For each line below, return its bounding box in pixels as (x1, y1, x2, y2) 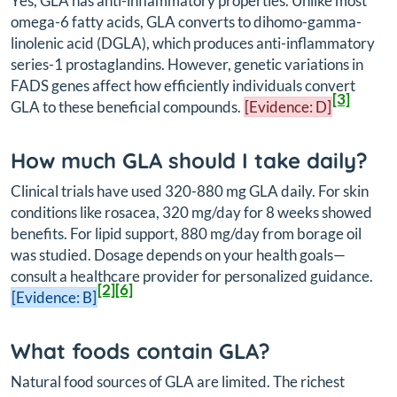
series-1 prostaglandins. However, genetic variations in (11, 54, 363, 74)
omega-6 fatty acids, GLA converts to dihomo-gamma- (11, 12, 362, 31)
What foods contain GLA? (11, 337, 270, 364)
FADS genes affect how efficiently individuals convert (11, 75, 355, 95)
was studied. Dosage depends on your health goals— (11, 245, 346, 264)
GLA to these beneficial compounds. (11, 97, 244, 116)
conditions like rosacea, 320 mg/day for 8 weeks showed (11, 202, 372, 222)
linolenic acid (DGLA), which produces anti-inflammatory (11, 33, 375, 52)
